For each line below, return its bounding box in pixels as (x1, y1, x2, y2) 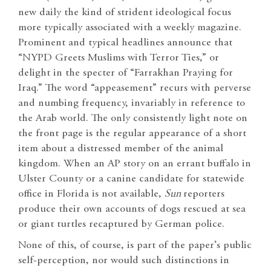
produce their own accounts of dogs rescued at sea (18, 204, 246, 215)
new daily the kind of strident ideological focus (18, 7, 231, 19)
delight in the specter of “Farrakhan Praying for (18, 68, 233, 79)
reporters (183, 189, 224, 200)
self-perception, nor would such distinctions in (18, 255, 229, 267)
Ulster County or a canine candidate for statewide (18, 174, 244, 185)
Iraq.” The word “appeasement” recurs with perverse (18, 83, 251, 94)
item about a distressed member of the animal (18, 143, 223, 155)
